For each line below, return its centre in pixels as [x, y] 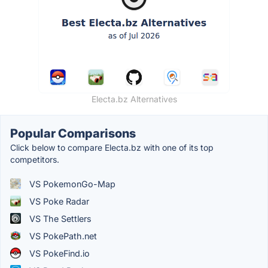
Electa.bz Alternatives [134, 99]
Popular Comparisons [73, 133]
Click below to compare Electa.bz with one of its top [112, 147]
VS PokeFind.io [58, 253]
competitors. [35, 159]
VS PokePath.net [62, 236]
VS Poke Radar [58, 201]
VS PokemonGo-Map [71, 184]
